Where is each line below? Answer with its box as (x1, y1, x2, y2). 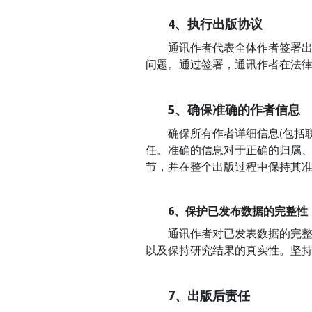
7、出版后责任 (168, 286, 250, 304)
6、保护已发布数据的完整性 (168, 203, 308, 219)
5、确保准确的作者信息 (168, 100, 300, 118)
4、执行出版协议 (168, 15, 263, 32)
